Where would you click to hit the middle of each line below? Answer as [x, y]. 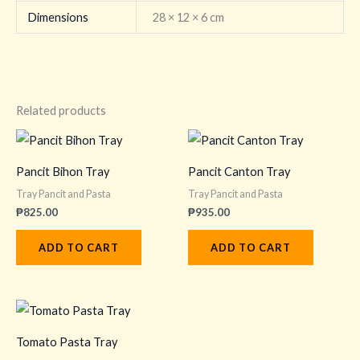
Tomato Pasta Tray [67, 342]
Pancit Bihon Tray [63, 171]
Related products [61, 111]
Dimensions [58, 18]
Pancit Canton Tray [239, 171]
